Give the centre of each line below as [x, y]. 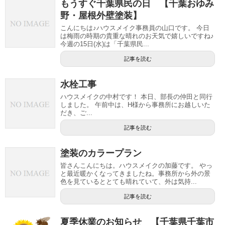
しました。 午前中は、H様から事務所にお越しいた [135, 104]
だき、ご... [76, 113]
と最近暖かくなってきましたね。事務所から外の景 [135, 173]
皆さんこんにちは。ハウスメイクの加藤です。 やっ [136, 165]
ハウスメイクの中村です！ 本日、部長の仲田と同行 [136, 96]
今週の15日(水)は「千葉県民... [105, 44]
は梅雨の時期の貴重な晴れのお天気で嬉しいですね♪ [137, 36]
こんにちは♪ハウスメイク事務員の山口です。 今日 [135, 28]
